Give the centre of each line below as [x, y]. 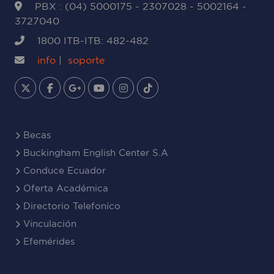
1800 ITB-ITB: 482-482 [91, 40]
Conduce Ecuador [63, 170]
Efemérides [47, 241]
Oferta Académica [64, 188]
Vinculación [48, 224]
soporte [86, 60]
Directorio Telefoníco [70, 206]
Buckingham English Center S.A [94, 153]
